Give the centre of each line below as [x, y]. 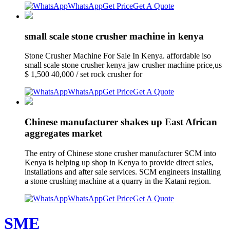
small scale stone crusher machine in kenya [114, 36]
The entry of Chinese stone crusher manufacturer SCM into [120, 153]
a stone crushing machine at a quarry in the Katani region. [118, 181]
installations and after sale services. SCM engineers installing [123, 171]
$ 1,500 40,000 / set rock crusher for [84, 74]
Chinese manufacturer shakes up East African [121, 122]
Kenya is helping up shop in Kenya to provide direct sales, [119, 162]
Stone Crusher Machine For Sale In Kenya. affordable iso [118, 56]
